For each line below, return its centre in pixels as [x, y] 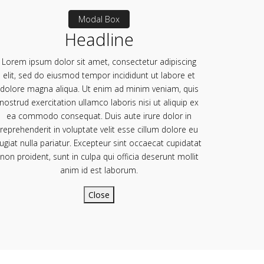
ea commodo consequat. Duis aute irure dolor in [99, 115]
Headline [99, 39]
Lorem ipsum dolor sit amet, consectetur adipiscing [99, 61]
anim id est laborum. [99, 170]
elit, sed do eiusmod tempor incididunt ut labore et [99, 75]
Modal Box [99, 19]
